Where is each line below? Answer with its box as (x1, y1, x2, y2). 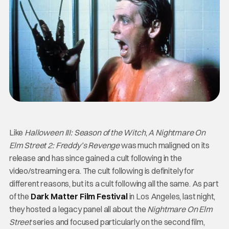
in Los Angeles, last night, (127, 191, 216, 201)
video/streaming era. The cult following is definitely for (9, 165, 194, 176)
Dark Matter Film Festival (30, 191, 128, 201)
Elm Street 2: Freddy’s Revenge (9, 140, 120, 150)
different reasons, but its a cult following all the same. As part (9, 178, 219, 189)
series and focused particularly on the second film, (32, 216, 205, 227)
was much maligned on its (120, 140, 210, 150)
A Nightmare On (148, 127, 206, 138)
